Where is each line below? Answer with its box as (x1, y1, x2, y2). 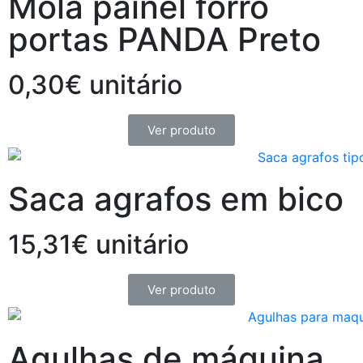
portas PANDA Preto (8, 19, 321, 60)
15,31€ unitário (8, 228, 189, 260)
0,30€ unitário (8, 69, 182, 101)
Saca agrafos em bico (8, 178, 344, 219)
